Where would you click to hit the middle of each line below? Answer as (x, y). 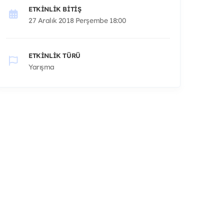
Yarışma (42, 67)
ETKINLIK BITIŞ (55, 9)
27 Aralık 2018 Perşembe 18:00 (77, 20)
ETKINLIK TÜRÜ (54, 55)
